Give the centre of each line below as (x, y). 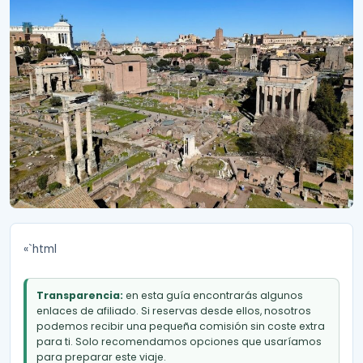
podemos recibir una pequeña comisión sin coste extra (181, 326)
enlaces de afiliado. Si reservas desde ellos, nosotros (174, 310)
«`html (40, 249)
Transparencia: (80, 295)
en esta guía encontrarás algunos (214, 295)
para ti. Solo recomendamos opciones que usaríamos (179, 341)
